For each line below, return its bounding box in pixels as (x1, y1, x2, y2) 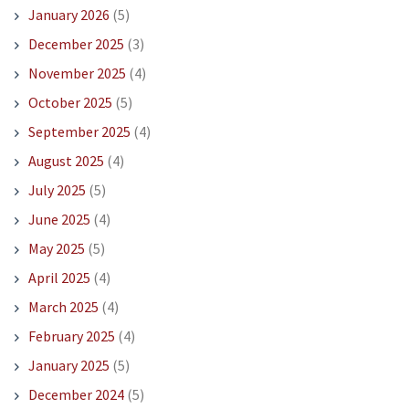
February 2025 (27, 327, 115, 346)
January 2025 (27, 356, 110, 375)
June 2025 (27, 210, 90, 229)
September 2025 (27, 122, 131, 142)
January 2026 (27, 5, 110, 25)
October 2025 (27, 93, 112, 112)
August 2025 (27, 152, 104, 171)
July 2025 (27, 181, 86, 200)
